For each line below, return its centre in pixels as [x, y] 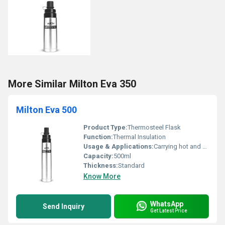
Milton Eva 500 [46, 110]
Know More [102, 176]
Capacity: [98, 156]
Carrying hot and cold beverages [178, 146]
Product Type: [105, 127]
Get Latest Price [169, 210]
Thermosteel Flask [154, 127]
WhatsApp [167, 204]
